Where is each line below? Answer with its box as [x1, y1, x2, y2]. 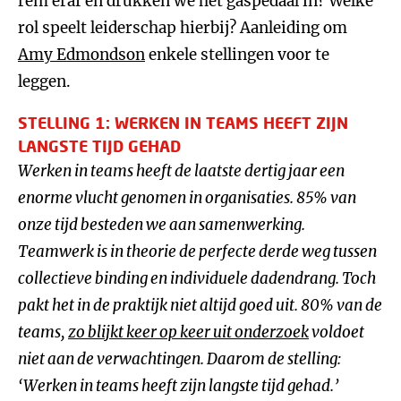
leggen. [18, 72, 71, 91]
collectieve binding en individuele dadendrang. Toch [18, 269, 376, 288]
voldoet [309, 322, 364, 342]
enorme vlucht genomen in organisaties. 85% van [18, 188, 356, 208]
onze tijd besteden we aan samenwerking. [18, 215, 305, 235]
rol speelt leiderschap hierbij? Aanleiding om [18, 18, 347, 38]
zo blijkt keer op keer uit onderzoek [68, 322, 309, 342]
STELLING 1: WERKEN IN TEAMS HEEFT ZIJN [18, 113, 348, 132]
